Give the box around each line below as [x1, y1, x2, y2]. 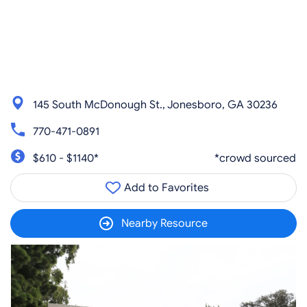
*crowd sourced [214, 151, 296, 165]
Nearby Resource [121, 217, 208, 230]
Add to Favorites [121, 181, 209, 195]
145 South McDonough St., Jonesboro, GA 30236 [33, 97, 278, 112]
